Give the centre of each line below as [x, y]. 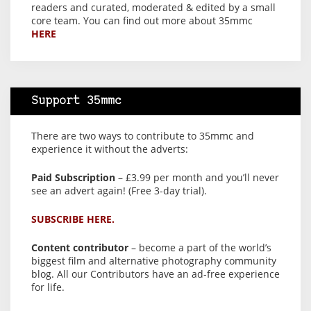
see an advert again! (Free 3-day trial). [119, 190]
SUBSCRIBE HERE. [73, 219]
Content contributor [80, 247]
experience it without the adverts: [110, 149]
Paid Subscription [73, 177]
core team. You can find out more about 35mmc [142, 20]
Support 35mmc [76, 101]
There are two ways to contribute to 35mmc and [143, 135]
